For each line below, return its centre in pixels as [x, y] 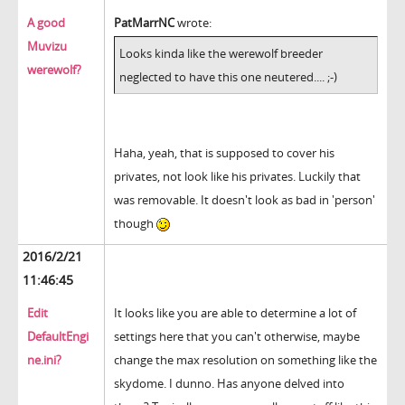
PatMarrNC [144, 23]
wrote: [193, 23]
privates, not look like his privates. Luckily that [237, 177]
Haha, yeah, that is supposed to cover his [224, 153]
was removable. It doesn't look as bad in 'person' [245, 200]
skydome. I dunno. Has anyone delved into [229, 384]
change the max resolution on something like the [245, 360]
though [135, 224]
